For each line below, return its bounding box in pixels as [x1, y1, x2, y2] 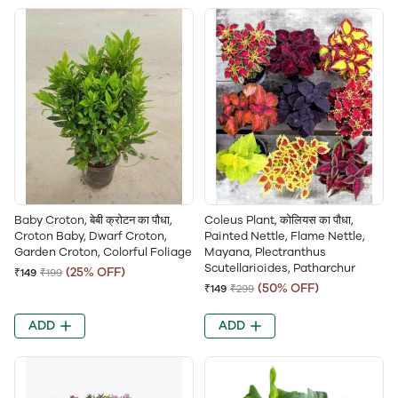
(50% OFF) [258, 281, 319, 296]
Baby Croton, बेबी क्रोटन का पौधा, [14, 213, 172, 227]
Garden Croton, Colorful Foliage [14, 245, 192, 259]
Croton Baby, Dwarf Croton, [14, 229, 167, 243]
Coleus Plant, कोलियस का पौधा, [204, 213, 354, 227]
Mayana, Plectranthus [204, 245, 326, 259]
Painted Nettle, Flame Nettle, [204, 229, 365, 243]
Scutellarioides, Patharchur [204, 261, 355, 275]
